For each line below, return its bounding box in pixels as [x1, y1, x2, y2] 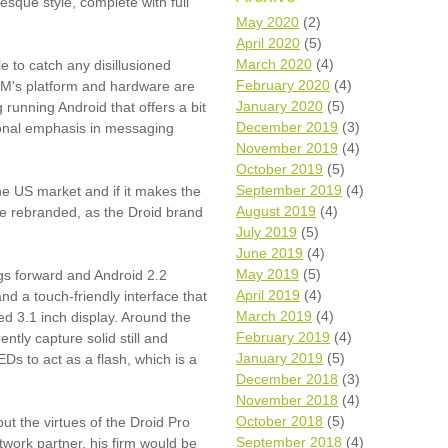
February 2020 [236, 77, 330, 93]
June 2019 [236, 245, 303, 261]
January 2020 [236, 98, 323, 114]
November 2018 [236, 392, 338, 408]
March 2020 [236, 56, 312, 72]
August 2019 [236, 203, 316, 219]
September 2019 [236, 182, 342, 198]
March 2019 [236, 308, 312, 324]
